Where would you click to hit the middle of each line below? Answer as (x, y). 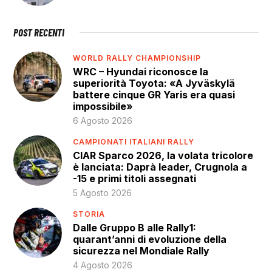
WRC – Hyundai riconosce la (141, 72)
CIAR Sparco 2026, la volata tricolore (163, 156)
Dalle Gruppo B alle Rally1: (135, 228)
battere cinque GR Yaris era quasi (154, 95)
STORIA (89, 214)
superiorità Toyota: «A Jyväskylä (154, 83)
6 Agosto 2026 (103, 121)
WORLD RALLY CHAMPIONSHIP (137, 58)
